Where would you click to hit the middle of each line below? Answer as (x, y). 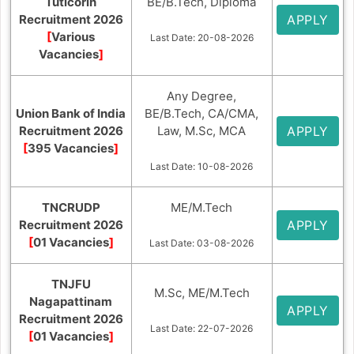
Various (73, 36)
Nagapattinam (71, 301)
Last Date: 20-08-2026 (201, 37)
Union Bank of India (71, 113)
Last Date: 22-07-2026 (202, 328)
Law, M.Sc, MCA (202, 130)
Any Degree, (202, 96)
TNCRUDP (71, 207)
